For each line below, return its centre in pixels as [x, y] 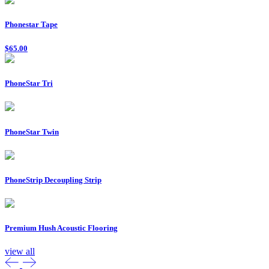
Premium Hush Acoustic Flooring [61, 228]
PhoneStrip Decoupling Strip [53, 180]
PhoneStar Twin [32, 131]
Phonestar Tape [31, 24]
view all [20, 252]
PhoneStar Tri [29, 83]
